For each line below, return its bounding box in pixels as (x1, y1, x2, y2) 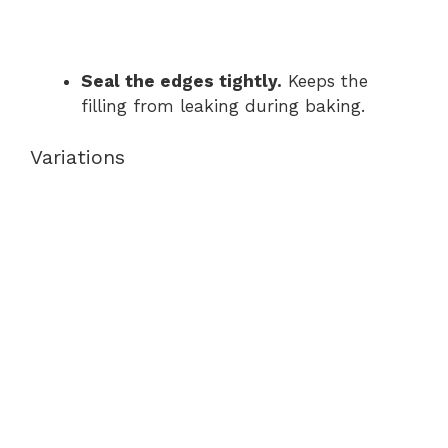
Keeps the (282, 71, 368, 92)
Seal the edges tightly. (81, 71, 282, 92)
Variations (30, 144, 125, 169)
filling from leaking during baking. (81, 96, 365, 117)
